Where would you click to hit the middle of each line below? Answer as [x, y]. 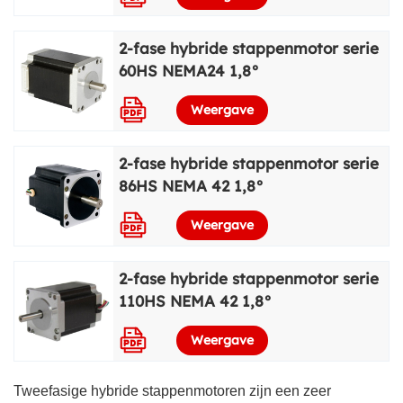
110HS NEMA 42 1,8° [196, 301]
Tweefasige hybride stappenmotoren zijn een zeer [172, 391]
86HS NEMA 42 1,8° [192, 186]
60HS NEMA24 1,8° [189, 71]
